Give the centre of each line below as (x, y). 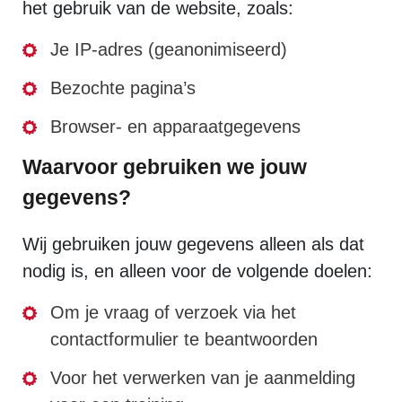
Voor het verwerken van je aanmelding (203, 378)
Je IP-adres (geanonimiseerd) (169, 49)
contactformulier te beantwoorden (184, 339)
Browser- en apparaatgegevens (175, 127)
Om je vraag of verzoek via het (173, 312)
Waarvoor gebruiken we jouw (165, 167)
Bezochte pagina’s (123, 88)
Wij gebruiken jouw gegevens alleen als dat (193, 244)
